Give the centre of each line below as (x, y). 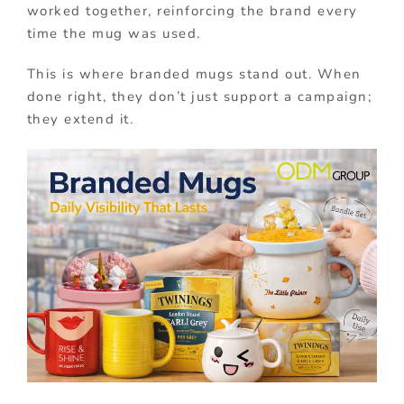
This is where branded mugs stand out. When (194, 73)
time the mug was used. (114, 33)
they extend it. (80, 119)
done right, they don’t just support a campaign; (199, 96)
